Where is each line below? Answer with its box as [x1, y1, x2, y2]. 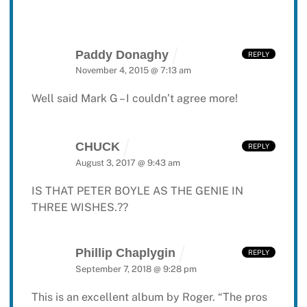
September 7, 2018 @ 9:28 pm [75, 264, 197, 274]
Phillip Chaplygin [75, 246, 175, 260]
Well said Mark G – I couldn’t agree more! [31, 92, 238, 106]
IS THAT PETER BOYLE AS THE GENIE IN [31, 184, 243, 197]
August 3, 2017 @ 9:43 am [75, 157, 180, 168]
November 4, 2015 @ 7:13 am [75, 65, 191, 76]
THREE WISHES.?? [31, 200, 128, 214]
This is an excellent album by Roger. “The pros [31, 290, 267, 304]
